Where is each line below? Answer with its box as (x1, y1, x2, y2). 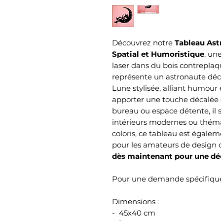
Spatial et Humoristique (112, 49, 204, 59)
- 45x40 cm (112, 208, 157, 218)
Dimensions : (112, 196, 159, 206)
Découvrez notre (112, 37, 175, 47)
